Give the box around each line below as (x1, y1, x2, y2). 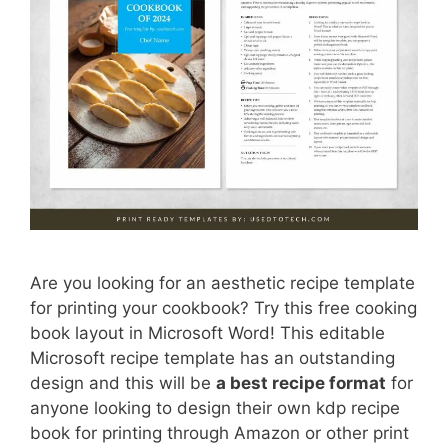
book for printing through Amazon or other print (30, 422, 409, 443)
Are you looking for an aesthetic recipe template (30, 272, 415, 293)
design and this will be (30, 372, 216, 393)
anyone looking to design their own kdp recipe (30, 397, 400, 418)
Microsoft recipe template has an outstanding (30, 347, 395, 368)
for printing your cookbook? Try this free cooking (30, 297, 417, 318)
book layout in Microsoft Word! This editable (30, 322, 385, 343)
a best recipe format (216, 372, 386, 393)
